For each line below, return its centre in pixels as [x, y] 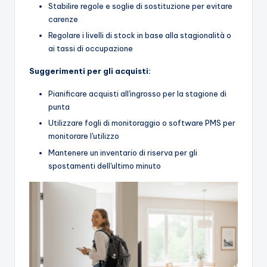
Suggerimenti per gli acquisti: [90, 71]
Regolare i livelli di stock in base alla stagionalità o [140, 35]
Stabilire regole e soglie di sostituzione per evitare [140, 6]
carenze [63, 19]
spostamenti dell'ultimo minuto [105, 165]
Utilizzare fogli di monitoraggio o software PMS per [142, 123]
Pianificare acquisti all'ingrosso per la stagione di [137, 94]
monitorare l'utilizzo [84, 136]
